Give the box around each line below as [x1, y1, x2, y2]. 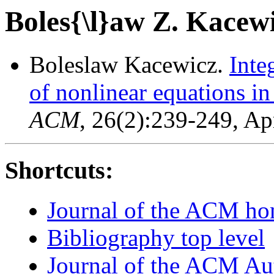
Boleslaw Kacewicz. [29, 51, 229, 78]
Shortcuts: [5, 157, 113, 185]
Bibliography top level [47, 224, 265, 251]
